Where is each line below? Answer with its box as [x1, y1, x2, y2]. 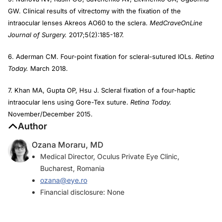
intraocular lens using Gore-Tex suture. [8, 98, 130, 106]
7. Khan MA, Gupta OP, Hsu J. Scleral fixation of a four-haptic [8, 86, 195, 94]
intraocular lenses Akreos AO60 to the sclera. [8, 18, 150, 27]
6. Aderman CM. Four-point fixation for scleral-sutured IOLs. [8, 52, 193, 60]
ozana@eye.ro [40, 175, 87, 184]
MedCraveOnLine [150, 18, 202, 27]
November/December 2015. [8, 110, 93, 118]
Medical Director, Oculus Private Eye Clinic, [40, 152, 179, 161]
